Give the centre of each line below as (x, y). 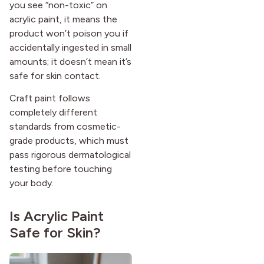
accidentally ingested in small (70, 47)
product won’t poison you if (69, 33)
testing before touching (61, 169)
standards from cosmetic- (65, 127)
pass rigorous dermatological (70, 155)
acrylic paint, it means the (63, 19)
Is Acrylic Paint (57, 216)
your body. (32, 183)
